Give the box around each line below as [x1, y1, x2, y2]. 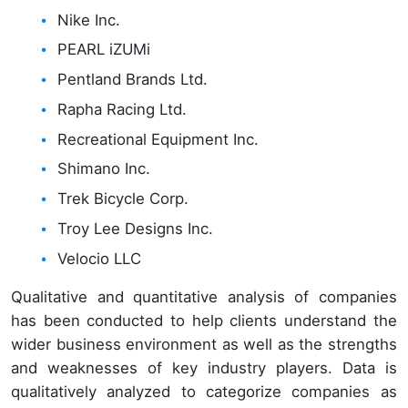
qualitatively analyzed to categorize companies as [11, 382, 397, 402]
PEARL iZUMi [57, 40, 151, 59]
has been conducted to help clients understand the [11, 311, 397, 331]
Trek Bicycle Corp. [57, 189, 189, 209]
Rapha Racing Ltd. [57, 99, 188, 118]
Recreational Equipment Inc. [57, 129, 260, 148]
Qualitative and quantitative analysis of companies [11, 288, 397, 307]
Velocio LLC [57, 249, 142, 268]
